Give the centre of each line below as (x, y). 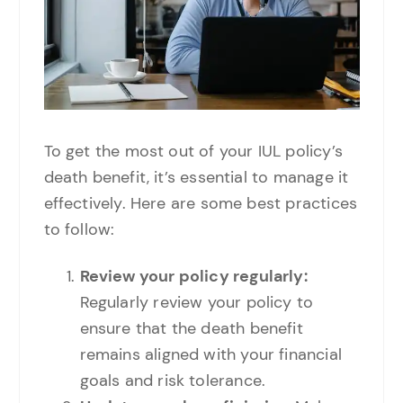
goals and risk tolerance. (173, 381)
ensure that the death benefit (191, 329)
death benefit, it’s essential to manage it (196, 178)
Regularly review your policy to (197, 303)
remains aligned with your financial (210, 355)
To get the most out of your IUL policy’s (193, 152)
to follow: (79, 230)
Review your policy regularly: (193, 277)
